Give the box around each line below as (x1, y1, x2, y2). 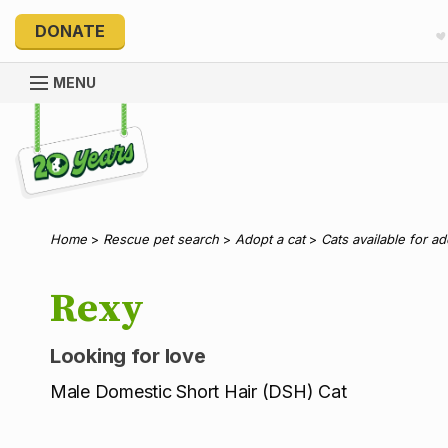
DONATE (35, 21, 105, 42)
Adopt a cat (235, 231, 305, 248)
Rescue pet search (103, 231, 219, 248)
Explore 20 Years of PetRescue (14, 101, 252, 122)
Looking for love (50, 344, 206, 369)
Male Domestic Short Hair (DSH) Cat (50, 381, 347, 403)
